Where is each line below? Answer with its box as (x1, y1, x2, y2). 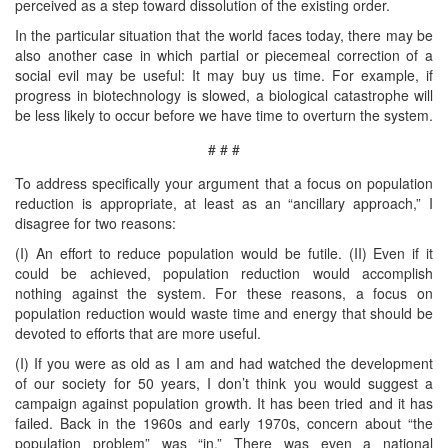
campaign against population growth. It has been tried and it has (15, 392, 433, 413)
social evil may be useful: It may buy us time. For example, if (15, 64, 433, 85)
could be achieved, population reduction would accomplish (15, 262, 433, 283)
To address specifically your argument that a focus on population (15, 172, 433, 193)
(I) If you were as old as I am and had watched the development (15, 352, 433, 373)
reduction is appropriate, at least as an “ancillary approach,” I (15, 192, 433, 213)
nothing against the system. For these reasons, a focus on (15, 282, 433, 303)
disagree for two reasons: (15, 212, 176, 233)
